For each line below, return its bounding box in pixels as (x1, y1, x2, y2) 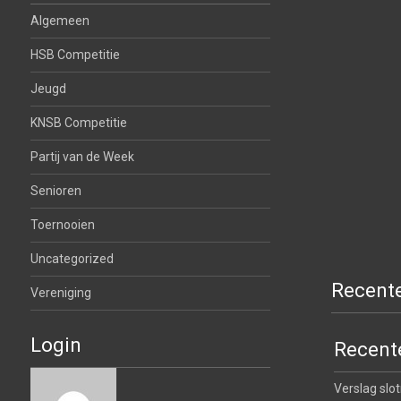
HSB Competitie (30, 47, 120, 62)
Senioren (30, 183, 81, 198)
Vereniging (30, 286, 91, 300)
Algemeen (30, 13, 90, 28)
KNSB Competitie (30, 115, 127, 130)
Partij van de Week (30, 149, 134, 164)
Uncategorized (30, 252, 114, 266)
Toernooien (30, 218, 95, 232)
